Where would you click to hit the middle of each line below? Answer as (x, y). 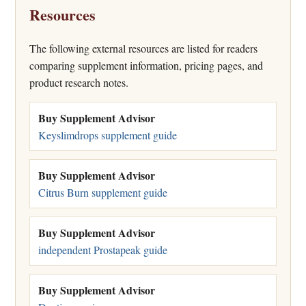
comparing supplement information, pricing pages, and (146, 65)
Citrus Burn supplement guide (103, 192)
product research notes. (79, 82)
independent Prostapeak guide (103, 249)
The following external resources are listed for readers (143, 48)
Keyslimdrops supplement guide (108, 135)
